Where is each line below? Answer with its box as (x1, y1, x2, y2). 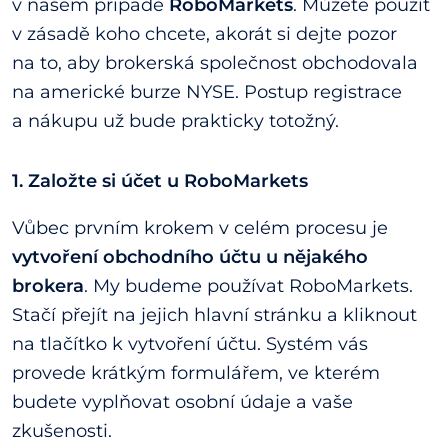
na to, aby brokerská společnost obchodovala (12, 52, 418, 75)
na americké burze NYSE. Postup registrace (12, 81, 402, 104)
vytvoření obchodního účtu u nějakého (12, 245, 368, 268)
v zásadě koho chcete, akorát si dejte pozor (12, 23, 397, 46)
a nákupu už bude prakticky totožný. (12, 110, 339, 133)
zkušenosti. (12, 419, 117, 442)
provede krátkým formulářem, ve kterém (12, 361, 380, 384)
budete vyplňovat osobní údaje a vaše (12, 390, 353, 413)
